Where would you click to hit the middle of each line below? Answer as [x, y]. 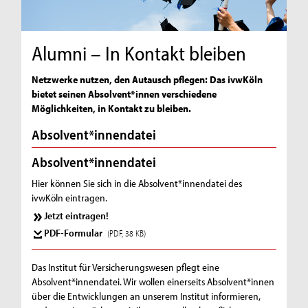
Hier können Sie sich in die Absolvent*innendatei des [137, 184]
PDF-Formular [75, 233]
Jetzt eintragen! [77, 215]
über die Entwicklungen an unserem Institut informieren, [146, 296]
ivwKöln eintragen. [70, 198]
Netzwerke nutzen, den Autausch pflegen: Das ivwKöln [147, 80]
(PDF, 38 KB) [127, 233]
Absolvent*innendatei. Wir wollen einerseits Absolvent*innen [153, 282]
